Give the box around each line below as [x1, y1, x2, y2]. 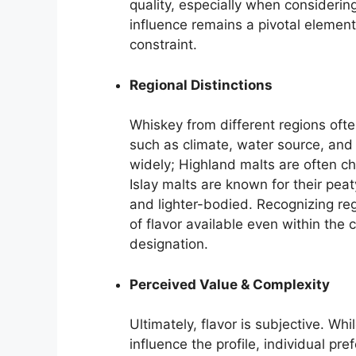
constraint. [130, 37, 197, 53]
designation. [130, 236, 208, 253]
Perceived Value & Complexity [130, 276, 330, 292]
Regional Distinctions [130, 76, 273, 93]
